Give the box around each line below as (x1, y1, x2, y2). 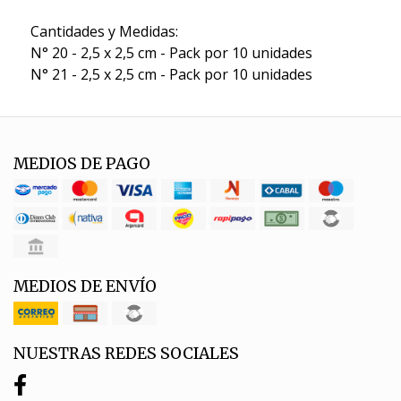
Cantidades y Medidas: (30, 21, 178, 41)
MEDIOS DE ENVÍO (13, 276, 157, 296)
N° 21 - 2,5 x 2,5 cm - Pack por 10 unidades (30, 64, 312, 84)
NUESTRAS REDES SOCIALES (13, 343, 239, 363)
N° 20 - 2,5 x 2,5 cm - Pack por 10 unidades (30, 42, 312, 63)
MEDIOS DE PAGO (13, 153, 150, 174)
